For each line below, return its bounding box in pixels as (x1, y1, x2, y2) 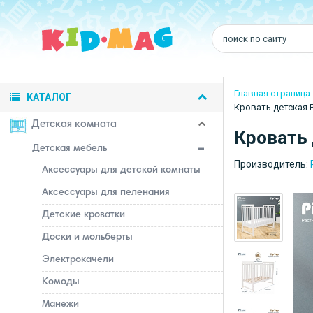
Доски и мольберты (42, 233, 133, 242)
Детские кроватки (42, 210, 125, 220)
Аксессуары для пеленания (42, 188, 170, 198)
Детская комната (31, 119, 117, 130)
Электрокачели (42, 255, 114, 265)
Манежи (42, 300, 79, 310)
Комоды (42, 277, 80, 287)
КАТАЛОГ (24, 92, 71, 103)
